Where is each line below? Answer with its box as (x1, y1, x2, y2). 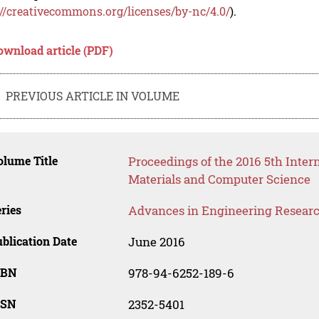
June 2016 (127, 234, 185, 251)
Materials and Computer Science (127, 171, 310, 188)
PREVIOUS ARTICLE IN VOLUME (6, 88, 180, 103)
